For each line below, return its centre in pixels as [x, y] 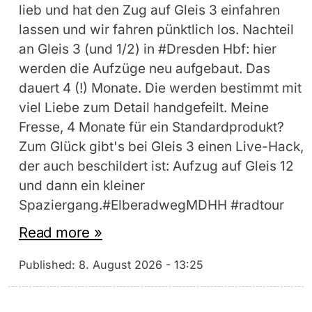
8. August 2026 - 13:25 [141, 264]
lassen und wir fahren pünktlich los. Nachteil [156, 30]
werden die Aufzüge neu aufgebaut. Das [145, 69]
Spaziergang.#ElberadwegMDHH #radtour [151, 205]
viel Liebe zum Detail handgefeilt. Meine [144, 108]
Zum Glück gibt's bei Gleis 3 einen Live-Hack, [161, 147]
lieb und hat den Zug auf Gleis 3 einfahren [149, 10]
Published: [49, 264]
